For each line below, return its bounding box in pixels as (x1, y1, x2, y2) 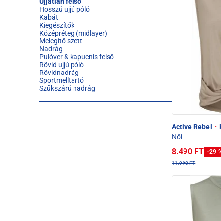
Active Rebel (172, 122, 214, 131)
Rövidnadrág (39, 69, 79, 76)
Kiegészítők (39, 21, 74, 29)
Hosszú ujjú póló (39, 5, 90, 13)
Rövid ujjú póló (39, 61, 84, 69)
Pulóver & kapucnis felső (39, 53, 114, 61)
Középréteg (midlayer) (39, 29, 107, 37)
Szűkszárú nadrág (39, 84, 95, 92)
